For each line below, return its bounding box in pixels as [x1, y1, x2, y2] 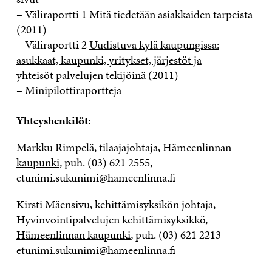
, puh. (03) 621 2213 [130, 226, 221, 243]
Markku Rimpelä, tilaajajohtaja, [16, 139, 163, 156]
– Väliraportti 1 [16, 6, 89, 23]
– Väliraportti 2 [16, 36, 89, 53]
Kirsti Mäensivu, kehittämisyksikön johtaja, [16, 196, 216, 213]
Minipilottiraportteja [24, 82, 121, 99]
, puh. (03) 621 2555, [59, 154, 152, 171]
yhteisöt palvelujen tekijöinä [16, 67, 146, 84]
